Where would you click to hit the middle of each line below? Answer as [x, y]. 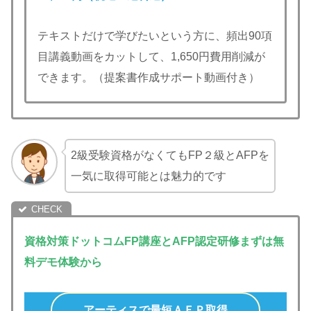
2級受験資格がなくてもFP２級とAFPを [170, 155]
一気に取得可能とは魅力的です [148, 176]
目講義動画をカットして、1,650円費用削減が [151, 57]
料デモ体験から [63, 262]
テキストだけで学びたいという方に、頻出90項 [155, 36]
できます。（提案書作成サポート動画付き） [149, 78]
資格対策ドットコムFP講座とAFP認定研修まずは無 [154, 241]
